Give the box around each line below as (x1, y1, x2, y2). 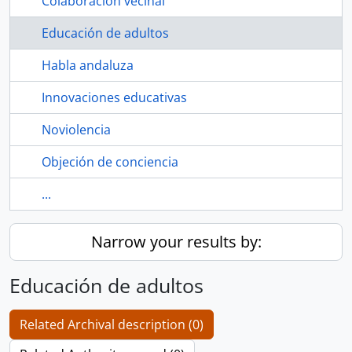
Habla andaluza (42, 57, 134, 74)
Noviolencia (42, 121, 111, 138)
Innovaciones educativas (42, 89, 187, 106)
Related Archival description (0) (20, 316, 203, 333)
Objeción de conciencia (42, 153, 178, 170)
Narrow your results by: (90, 231, 262, 252)
